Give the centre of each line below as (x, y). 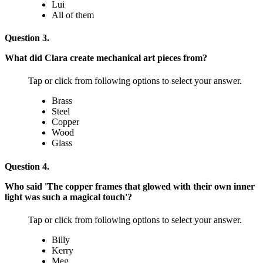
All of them (73, 15)
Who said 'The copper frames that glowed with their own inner (130, 186)
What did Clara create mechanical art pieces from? (106, 58)
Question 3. (27, 38)
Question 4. (27, 166)
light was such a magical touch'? (68, 197)
